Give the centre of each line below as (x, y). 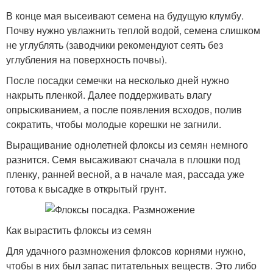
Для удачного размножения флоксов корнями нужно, (126, 251)
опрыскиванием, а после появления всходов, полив (124, 109)
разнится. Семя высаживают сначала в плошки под (123, 159)
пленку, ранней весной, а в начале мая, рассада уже (125, 174)
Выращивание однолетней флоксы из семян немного (127, 145)
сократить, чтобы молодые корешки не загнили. (114, 124)
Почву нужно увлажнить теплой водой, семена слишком (133, 30)
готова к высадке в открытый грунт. (86, 189)
